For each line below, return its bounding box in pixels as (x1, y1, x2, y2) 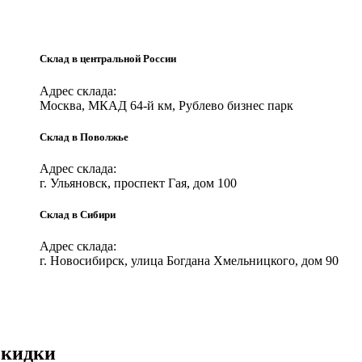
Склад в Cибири (40, 208, 116, 221)
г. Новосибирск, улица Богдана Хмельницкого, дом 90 (40, 254, 339, 268)
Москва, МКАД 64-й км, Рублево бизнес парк (40, 98, 293, 112)
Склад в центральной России (40, 53, 176, 65)
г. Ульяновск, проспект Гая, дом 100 (40, 175, 237, 190)
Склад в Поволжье (40, 130, 128, 143)
